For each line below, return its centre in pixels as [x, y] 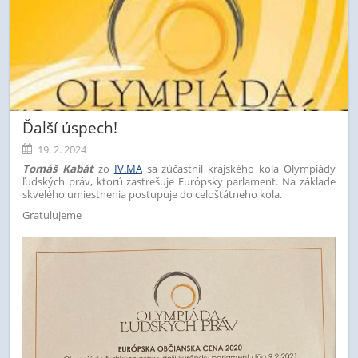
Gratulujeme [52, 215]
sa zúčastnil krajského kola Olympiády [241, 168]
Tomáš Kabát [58, 168]
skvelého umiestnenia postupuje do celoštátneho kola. [153, 194]
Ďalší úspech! [70, 128]
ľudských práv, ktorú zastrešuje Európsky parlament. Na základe [179, 181]
